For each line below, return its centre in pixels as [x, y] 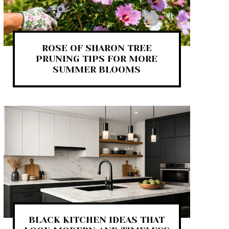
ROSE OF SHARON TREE [97, 48]
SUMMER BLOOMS [97, 69]
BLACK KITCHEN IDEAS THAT [97, 220]
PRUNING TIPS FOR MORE [97, 59]
